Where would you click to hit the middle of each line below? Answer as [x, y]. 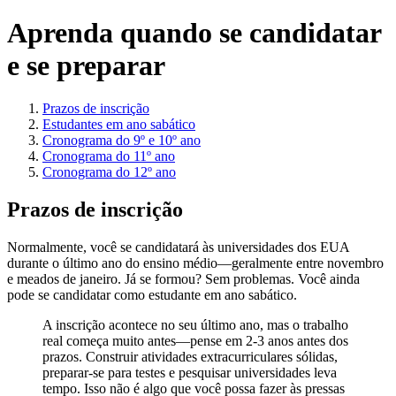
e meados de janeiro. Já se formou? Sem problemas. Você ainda [183, 279]
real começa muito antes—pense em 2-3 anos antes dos [195, 341]
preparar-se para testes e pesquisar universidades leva [190, 373]
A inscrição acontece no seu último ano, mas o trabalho [195, 325]
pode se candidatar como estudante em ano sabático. [152, 295]
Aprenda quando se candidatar [194, 32]
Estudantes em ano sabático [119, 125]
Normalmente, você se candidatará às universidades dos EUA [178, 247]
